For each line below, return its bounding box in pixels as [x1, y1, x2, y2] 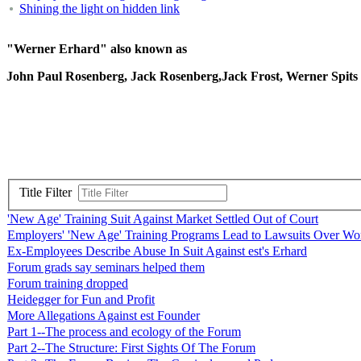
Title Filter [19, 185, 78, 200]
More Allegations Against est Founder [7, 309, 200, 323]
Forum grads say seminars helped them [7, 260, 205, 275]
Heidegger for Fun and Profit [7, 293, 155, 307]
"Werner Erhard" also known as [6, 41, 187, 56]
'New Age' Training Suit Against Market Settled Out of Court [7, 212, 318, 226]
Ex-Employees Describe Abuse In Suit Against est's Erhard [7, 244, 307, 259]
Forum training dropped [7, 276, 128, 291]
